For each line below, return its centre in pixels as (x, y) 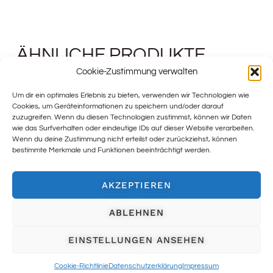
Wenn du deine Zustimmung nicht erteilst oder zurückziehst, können (125, 139)
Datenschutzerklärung (145, 266)
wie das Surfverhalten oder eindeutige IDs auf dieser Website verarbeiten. (133, 128)
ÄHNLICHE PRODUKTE (111, 54)
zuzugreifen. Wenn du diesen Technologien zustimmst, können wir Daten (132, 117)
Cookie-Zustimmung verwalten (136, 72)
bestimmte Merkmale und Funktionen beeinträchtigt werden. (112, 150)
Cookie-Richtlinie (81, 266)
